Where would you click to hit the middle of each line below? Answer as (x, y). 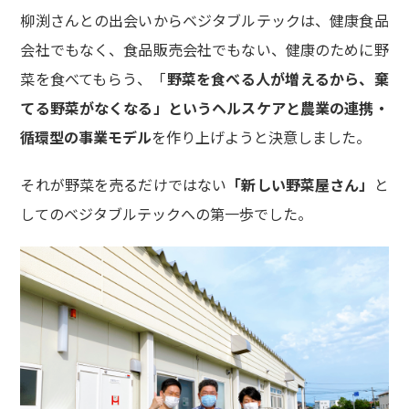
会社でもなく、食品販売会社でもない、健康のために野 (204, 50)
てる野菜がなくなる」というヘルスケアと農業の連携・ (204, 108)
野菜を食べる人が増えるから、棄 (278, 79)
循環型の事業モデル (86, 137)
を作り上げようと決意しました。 (262, 137)
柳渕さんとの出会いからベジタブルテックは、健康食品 (204, 21)
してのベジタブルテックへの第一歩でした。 (167, 214)
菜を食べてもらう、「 (94, 79)
